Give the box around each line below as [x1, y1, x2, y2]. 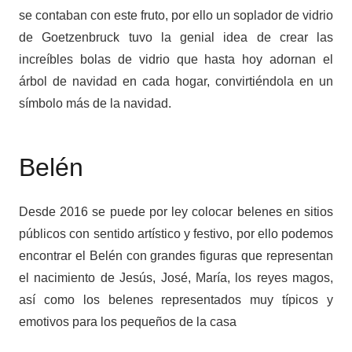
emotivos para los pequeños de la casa [19, 315, 236, 329]
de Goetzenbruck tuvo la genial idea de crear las [19, 31, 333, 45]
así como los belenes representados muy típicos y [19, 293, 333, 307]
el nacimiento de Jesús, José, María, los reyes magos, [19, 271, 333, 285]
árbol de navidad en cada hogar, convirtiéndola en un [19, 75, 333, 89]
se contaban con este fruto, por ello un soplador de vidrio [19, 9, 333, 23]
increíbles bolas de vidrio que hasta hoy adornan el [19, 53, 333, 67]
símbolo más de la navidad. [19, 97, 171, 111]
